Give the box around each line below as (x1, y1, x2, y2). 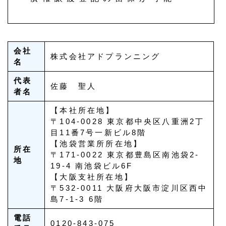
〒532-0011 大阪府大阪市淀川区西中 (50, 184, 208, 193)
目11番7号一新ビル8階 (50, 128, 147, 137)
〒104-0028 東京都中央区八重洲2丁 (50, 117, 205, 126)
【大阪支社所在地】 (50, 173, 134, 182)
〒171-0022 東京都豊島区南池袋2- (50, 150, 200, 159)
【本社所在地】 (50, 106, 115, 115)
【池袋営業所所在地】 (50, 139, 143, 148)
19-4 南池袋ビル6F (50, 161, 133, 171)
